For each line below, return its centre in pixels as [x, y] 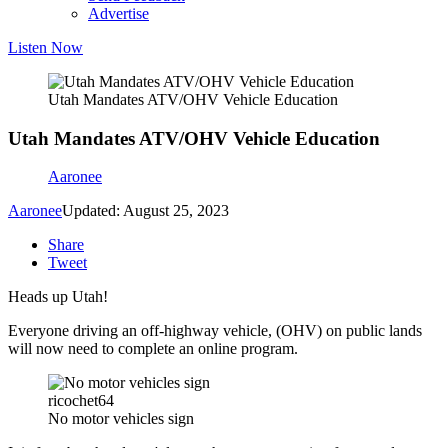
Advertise [118, 13]
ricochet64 [81, 401]
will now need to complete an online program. [153, 349]
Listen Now [45, 47]
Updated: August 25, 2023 [145, 211]
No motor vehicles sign [121, 419]
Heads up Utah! [58, 297]
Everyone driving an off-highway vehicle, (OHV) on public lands [215, 331]
